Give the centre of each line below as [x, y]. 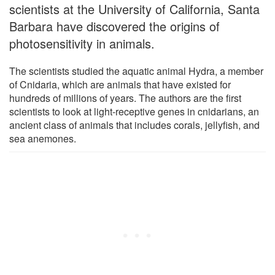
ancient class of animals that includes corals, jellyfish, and [134, 125]
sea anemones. [43, 138]
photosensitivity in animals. [82, 43]
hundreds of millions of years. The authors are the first [125, 98]
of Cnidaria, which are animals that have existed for [120, 84]
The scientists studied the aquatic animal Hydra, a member [136, 71]
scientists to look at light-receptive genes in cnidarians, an [134, 111]
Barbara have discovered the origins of [114, 26]
